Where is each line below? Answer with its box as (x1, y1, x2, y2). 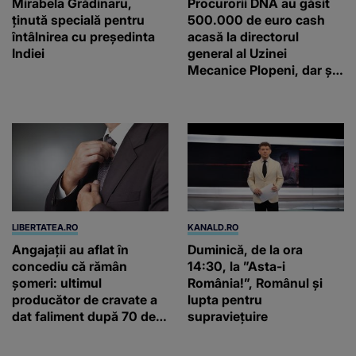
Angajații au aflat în (12, 241, 129, 257)
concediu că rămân (12, 257, 127, 274)
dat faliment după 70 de (12, 308, 156, 324)
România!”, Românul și (188, 274, 256, 291)
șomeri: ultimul (12, 274, 102, 291)
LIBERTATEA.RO (12, 221, 78, 233)
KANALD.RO (188, 221, 238, 233)
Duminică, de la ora (188, 241, 303, 257)
